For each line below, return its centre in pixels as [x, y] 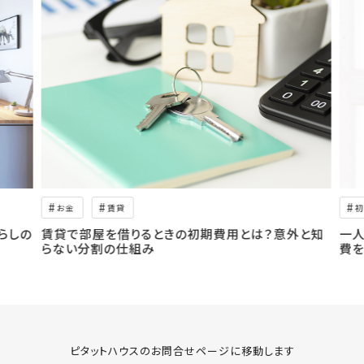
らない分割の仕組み [98, 248]
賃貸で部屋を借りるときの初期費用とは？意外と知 [182, 233]
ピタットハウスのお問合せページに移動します [182, 350]
